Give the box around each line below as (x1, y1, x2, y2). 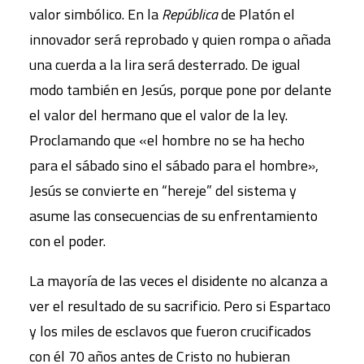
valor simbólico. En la (29, 2, 162, 25)
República (162, 2, 218, 25)
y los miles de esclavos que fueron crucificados (29, 319, 311, 342)
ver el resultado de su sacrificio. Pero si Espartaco (29, 294, 331, 317)
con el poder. (29, 229, 106, 252)
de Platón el (218, 2, 295, 25)
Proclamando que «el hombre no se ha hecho (29, 128, 305, 151)
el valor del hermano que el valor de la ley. (29, 103, 288, 126)
